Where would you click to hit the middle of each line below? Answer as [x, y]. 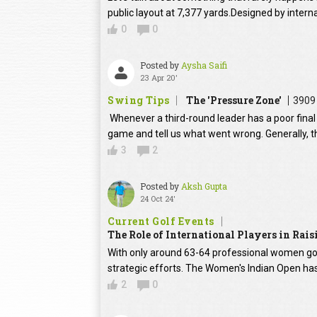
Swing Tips [138, 100]
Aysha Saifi [204, 65]
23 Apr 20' [159, 78]
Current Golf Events [161, 221]
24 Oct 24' [158, 199]
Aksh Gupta [204, 186]
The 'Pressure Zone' [234, 100]
